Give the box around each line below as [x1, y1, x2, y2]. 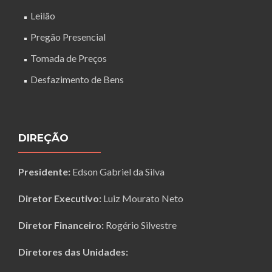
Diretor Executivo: [18, 192, 101, 205]
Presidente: [18, 166, 70, 178]
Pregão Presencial [30, 31, 106, 43]
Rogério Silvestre [104, 219, 177, 231]
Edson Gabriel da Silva [70, 166, 165, 178]
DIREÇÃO [18, 132, 69, 144]
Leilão [30, 10, 55, 22]
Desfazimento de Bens [30, 73, 124, 86]
